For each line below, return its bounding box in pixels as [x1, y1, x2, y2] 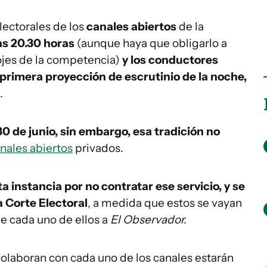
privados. [73, 141, 123, 155]
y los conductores [122, 53, 218, 67]
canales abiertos [84, 20, 176, 33]
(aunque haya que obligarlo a [74, 36, 227, 50]
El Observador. [110, 213, 187, 226]
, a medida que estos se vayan [88, 196, 242, 210]
